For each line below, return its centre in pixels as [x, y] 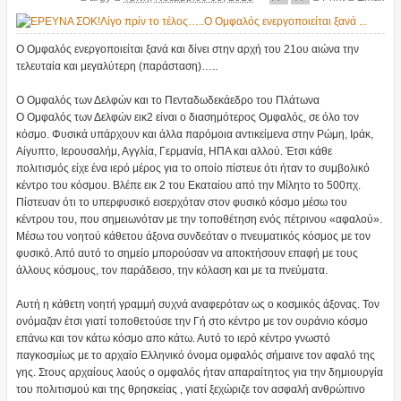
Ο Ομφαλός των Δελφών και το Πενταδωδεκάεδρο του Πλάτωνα [167, 101]
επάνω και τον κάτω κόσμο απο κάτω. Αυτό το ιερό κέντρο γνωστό [173, 339]
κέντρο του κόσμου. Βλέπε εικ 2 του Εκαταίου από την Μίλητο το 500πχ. [188, 186]
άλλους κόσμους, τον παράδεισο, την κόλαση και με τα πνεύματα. [171, 271]
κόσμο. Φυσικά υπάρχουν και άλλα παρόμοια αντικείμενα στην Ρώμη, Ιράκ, [194, 135]
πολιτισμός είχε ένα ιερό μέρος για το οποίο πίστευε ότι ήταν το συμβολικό [192, 169]
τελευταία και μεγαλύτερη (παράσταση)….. [116, 67]
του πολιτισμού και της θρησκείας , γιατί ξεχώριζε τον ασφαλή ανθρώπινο [190, 390]
